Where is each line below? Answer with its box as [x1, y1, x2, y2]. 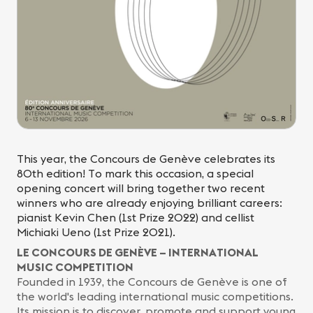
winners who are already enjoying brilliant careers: [17, 196, 282, 210]
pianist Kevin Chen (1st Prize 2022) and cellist [17, 210, 254, 225]
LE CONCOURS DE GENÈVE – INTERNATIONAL [17, 245, 259, 260]
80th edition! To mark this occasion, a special [17, 166, 254, 181]
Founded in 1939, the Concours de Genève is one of [17, 275, 287, 289]
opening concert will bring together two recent [17, 181, 265, 196]
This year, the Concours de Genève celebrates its [17, 152, 275, 166]
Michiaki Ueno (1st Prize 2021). [17, 225, 175, 240]
